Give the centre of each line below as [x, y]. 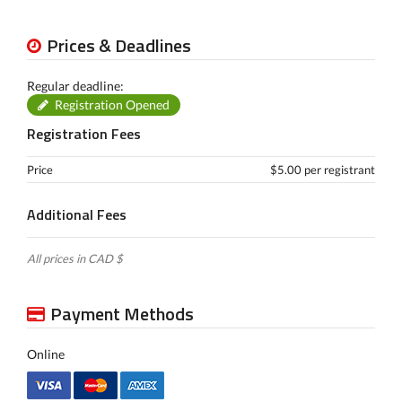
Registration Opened [112, 105]
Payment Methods [122, 314]
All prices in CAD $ [75, 258]
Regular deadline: [75, 86]
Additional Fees [77, 214]
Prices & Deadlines [119, 45]
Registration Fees [84, 134]
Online [46, 354]
